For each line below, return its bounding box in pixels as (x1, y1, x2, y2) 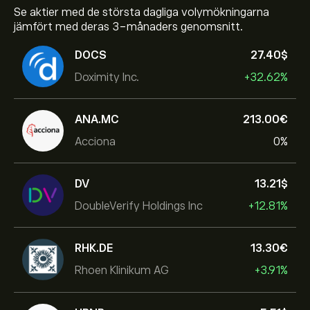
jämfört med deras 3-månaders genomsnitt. (14, 21, 243, 33)
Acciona (75, 135, 116, 148)
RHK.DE (75, 241, 113, 255)
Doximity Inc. (75, 71, 139, 84)
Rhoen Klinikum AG (75, 264, 169, 277)
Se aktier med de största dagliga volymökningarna (14, 6, 269, 19)
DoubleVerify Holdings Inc (75, 199, 203, 212)
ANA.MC (75, 113, 119, 126)
